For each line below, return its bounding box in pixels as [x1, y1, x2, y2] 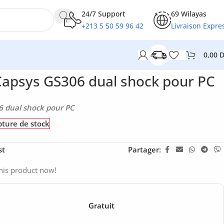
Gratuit [88, 200, 114, 210]
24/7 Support [81, 9, 125, 18]
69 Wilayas [171, 9, 206, 18]
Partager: [128, 144, 161, 154]
